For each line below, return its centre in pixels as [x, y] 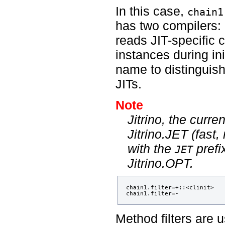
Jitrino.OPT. [161, 163]
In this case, [152, 11]
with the [151, 148]
